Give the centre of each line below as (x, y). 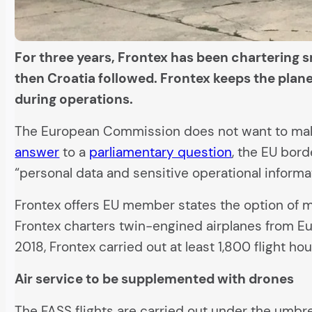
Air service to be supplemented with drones (155, 279)
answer (37, 153)
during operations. (74, 100)
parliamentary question (161, 153)
